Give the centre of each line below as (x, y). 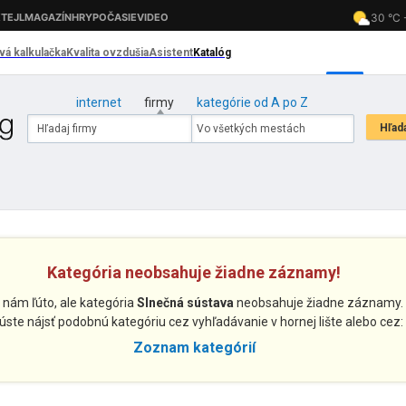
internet (98, 102)
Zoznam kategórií (194, 348)
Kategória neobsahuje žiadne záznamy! (194, 272)
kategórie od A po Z (252, 102)
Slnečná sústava (185, 303)
